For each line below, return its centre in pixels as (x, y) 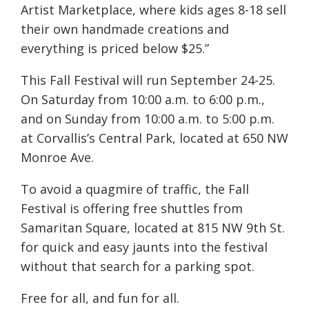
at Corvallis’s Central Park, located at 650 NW (154, 138)
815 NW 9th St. (241, 228)
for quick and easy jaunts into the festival (144, 247)
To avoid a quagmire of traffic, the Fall (135, 189)
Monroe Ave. (59, 158)
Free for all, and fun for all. (100, 298)
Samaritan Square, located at (109, 228)
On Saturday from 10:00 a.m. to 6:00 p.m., (143, 100)
